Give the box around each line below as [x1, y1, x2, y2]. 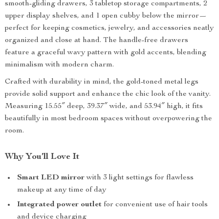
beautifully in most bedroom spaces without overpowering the [5, 115, 212, 123]
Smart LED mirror [17, 174, 85, 182]
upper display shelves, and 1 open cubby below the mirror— [5, 12, 207, 20]
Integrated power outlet [17, 201, 102, 209]
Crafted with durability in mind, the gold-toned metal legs [5, 78, 198, 86]
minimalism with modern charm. [5, 61, 114, 69]
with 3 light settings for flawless [85, 174, 194, 182]
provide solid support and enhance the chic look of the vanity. [5, 90, 211, 98]
